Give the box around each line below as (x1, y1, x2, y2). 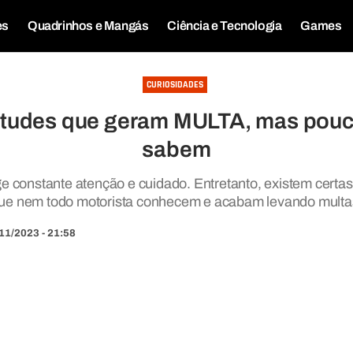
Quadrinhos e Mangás (28, 19, 149, 32)
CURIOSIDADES (147, 79, 204, 91)
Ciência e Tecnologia (167, 19, 282, 32)
